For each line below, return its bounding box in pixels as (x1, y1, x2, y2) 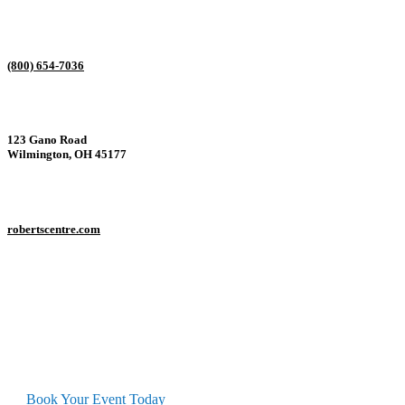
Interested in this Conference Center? (47, 348, 396, 372)
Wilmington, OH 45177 (7, 147, 127, 162)
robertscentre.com (7, 221, 100, 236)
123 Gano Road (7, 133, 87, 147)
